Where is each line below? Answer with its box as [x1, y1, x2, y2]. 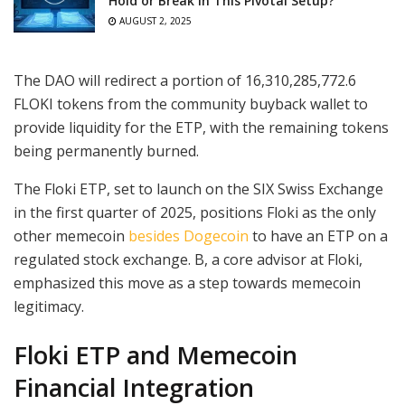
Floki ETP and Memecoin [14, 337, 297, 372]
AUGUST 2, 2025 [117, 14, 192, 28]
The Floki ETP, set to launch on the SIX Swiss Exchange [14, 179, 383, 200]
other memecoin [14, 226, 128, 247]
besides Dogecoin [128, 226, 249, 247]
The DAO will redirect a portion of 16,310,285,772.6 [14, 71, 356, 91]
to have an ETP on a [249, 226, 388, 247]
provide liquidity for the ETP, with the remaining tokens [14, 118, 389, 138]
